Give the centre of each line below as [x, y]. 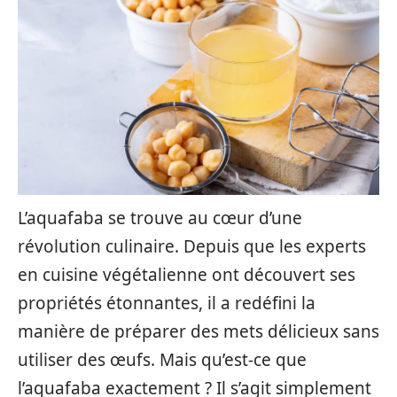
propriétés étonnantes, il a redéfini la [167, 303]
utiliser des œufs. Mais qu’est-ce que [162, 360]
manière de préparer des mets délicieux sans [198, 331]
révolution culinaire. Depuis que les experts [192, 246]
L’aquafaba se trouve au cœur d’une [160, 218]
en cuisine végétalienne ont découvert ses [187, 275]
